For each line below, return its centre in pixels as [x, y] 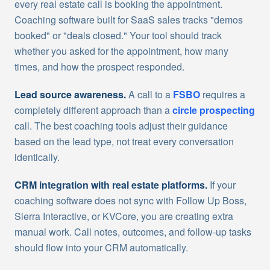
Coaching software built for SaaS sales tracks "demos [129, 20]
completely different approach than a [93, 110]
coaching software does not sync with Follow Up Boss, [130, 200]
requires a [223, 94]
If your [221, 185]
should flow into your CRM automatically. [101, 247]
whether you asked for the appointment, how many [121, 51]
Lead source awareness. [70, 94]
